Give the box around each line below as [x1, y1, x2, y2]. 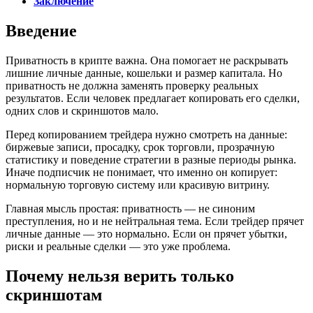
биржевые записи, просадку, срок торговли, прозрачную [6, 141, 275, 154]
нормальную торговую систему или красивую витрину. [6, 179, 270, 191]
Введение [6, 22, 77, 41]
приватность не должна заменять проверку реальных [6, 80, 259, 92]
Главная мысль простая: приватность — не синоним [6, 203, 255, 215]
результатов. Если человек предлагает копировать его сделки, [6, 92, 300, 105]
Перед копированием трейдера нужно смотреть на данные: [6, 129, 287, 141]
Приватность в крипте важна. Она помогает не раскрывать [6, 54, 288, 67]
